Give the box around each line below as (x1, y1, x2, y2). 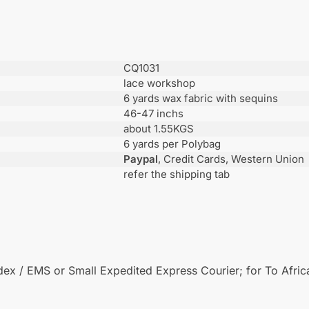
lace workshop (123, 76, 195, 90)
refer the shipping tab (123, 167, 230, 181)
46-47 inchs (123, 106, 183, 120)
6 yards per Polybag (123, 137, 221, 150)
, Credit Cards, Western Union (158, 152, 304, 166)
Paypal (123, 152, 158, 166)
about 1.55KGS (123, 121, 194, 135)
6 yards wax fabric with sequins (123, 91, 278, 105)
